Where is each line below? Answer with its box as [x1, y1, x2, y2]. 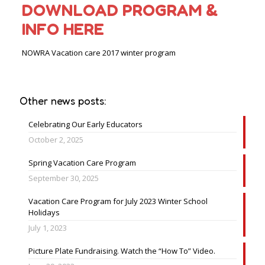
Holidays [28, 206, 60, 218]
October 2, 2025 [28, 134, 83, 145]
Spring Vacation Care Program [28, 157, 136, 168]
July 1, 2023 [28, 222, 67, 233]
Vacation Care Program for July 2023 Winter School [28, 195, 208, 206]
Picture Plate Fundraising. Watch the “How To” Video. [28, 245, 215, 256]
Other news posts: [20, 93, 106, 107]
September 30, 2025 [28, 172, 99, 183]
